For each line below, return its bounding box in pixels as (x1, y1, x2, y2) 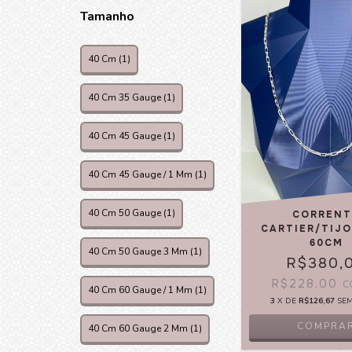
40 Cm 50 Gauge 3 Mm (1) (88, 245, 202, 258)
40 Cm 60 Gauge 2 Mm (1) (88, 322, 202, 335)
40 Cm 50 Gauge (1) (88, 207, 175, 219)
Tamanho (80, 8, 134, 25)
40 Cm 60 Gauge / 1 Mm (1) (88, 284, 207, 296)
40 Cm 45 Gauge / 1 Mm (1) (88, 168, 207, 181)
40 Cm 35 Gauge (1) (88, 91, 175, 104)
